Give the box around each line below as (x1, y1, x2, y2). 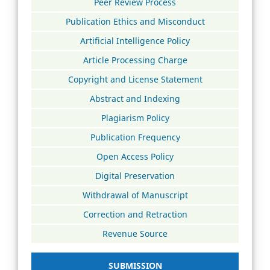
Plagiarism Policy (101, 111, 169, 124)
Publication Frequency (90, 131, 180, 143)
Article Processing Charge (83, 54, 187, 66)
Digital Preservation (95, 169, 175, 181)
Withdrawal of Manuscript (82, 189, 188, 201)
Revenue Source (102, 227, 168, 239)
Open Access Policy (96, 150, 174, 162)
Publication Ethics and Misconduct (65, 16, 205, 28)
